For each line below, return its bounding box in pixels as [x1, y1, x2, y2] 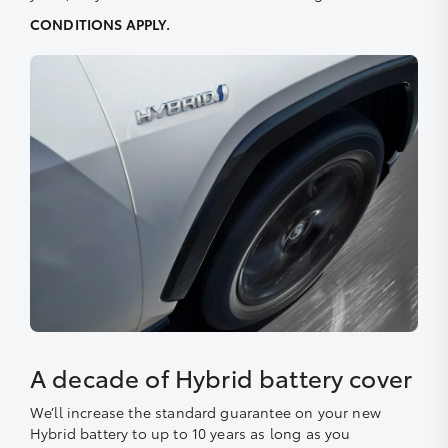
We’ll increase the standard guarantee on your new [30, 402, 381, 423]
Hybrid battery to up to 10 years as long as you [30, 423, 351, 444]
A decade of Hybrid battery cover [30, 360, 413, 395]
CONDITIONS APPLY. [30, 14, 170, 35]
